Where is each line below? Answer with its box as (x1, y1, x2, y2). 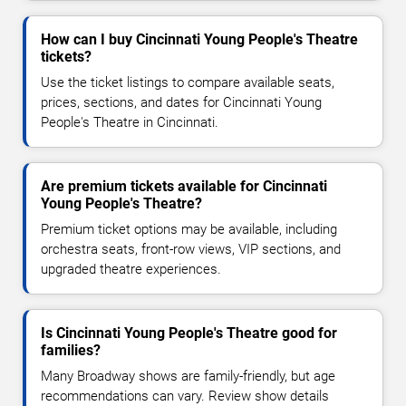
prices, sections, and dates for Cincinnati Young (41, 93, 322, 111)
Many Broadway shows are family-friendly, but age (41, 367, 335, 384)
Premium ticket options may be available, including (41, 220, 337, 237)
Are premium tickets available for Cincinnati (41, 177, 327, 195)
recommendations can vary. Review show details (41, 387, 329, 404)
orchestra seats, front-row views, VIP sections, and (41, 240, 341, 257)
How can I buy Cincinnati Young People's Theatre (41, 30, 358, 48)
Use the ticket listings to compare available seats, (41, 73, 334, 91)
